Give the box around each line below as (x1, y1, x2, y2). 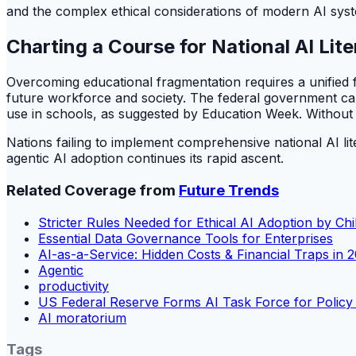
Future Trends (179, 180, 279, 199)
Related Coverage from (6, 180, 179, 199)
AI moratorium (38, 309, 126, 326)
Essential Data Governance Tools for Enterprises (38, 230, 333, 246)
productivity (38, 277, 109, 294)
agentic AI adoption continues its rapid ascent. (6, 150, 284, 167)
